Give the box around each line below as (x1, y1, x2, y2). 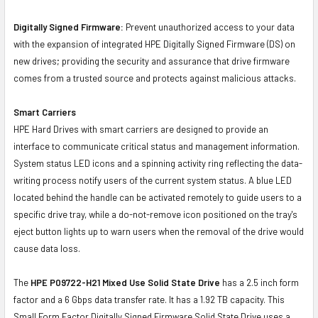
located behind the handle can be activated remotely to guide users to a (13, 191, 302, 203)
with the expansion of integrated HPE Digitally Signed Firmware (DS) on (13, 38, 295, 50)
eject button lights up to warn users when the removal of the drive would (13, 225, 304, 237)
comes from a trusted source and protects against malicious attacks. (13, 72, 296, 84)
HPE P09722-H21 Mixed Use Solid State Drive (31, 276, 220, 288)
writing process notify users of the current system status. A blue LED (13, 174, 292, 186)
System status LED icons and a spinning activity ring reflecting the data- (13, 157, 302, 169)
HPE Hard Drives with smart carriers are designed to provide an (13, 123, 268, 135)
